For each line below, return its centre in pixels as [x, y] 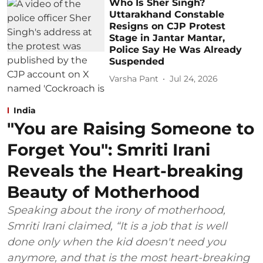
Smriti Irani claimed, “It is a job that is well [117, 226]
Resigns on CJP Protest [168, 26]
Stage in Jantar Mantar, [167, 38]
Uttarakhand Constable [167, 14]
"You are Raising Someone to [131, 128]
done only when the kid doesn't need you [117, 242]
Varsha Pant [134, 79]
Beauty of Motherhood [103, 192]
